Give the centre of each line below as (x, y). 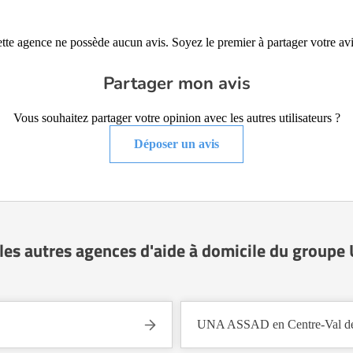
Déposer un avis (176, 144)
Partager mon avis (176, 84)
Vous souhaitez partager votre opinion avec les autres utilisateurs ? (176, 118)
